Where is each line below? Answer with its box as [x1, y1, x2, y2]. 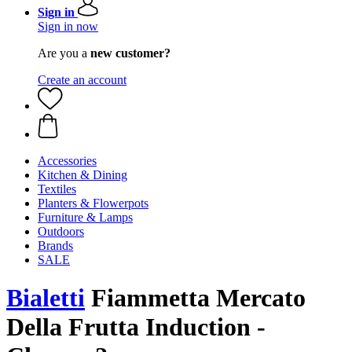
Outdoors [38, 225, 84, 238]
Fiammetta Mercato [85, 284, 306, 313]
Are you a [38, 46, 90, 60]
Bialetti [6, 284, 85, 313]
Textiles [38, 182, 76, 196]
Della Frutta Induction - [6, 313, 266, 342]
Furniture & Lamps [38, 211, 133, 224]
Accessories [38, 154, 97, 167]
